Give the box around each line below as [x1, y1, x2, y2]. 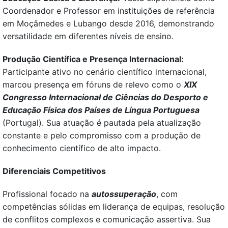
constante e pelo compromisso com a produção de [3, 130, 201, 141]
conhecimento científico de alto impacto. [3, 143, 161, 154]
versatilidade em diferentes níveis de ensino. [3, 31, 174, 42]
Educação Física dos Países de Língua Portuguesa [3, 105, 199, 116]
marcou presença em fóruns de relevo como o [3, 79, 184, 90]
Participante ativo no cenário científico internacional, [3, 67, 207, 77]
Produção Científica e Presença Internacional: [3, 54, 184, 65]
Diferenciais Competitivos [3, 166, 106, 177]
